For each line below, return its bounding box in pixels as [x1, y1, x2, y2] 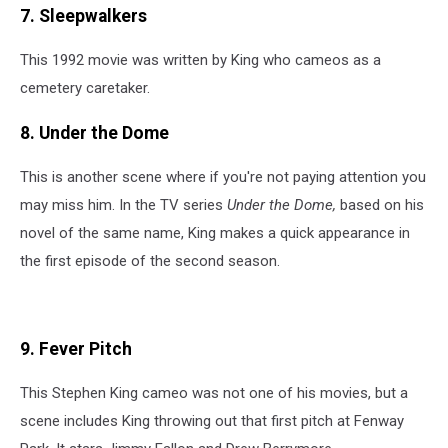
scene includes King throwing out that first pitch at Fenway [20, 412, 404, 431]
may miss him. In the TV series [20, 196, 227, 215]
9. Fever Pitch [20, 338, 132, 359]
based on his [340, 196, 424, 215]
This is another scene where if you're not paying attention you [20, 168, 426, 187]
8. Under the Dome [20, 122, 169, 143]
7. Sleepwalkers [20, 5, 147, 26]
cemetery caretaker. [20, 79, 150, 98]
